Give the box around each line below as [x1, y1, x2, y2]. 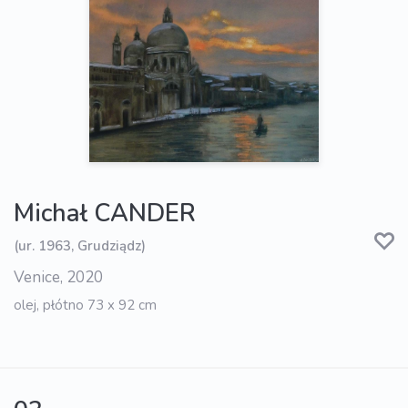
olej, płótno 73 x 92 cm [14, 296, 157, 315]
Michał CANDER [14, 197, 196, 231]
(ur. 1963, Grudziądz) [14, 236, 146, 255]
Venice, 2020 [14, 267, 103, 289]
